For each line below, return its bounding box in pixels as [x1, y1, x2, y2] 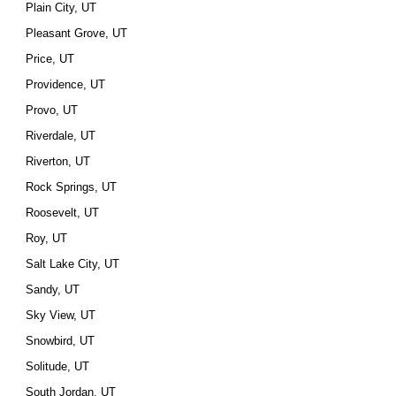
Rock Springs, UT [26, 180, 118, 194]
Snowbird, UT [26, 334, 95, 347]
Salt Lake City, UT [26, 257, 120, 270]
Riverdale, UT [26, 129, 96, 142]
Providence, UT [26, 78, 106, 91]
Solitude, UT [26, 360, 90, 373]
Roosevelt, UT [26, 206, 100, 219]
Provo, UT [26, 103, 79, 117]
